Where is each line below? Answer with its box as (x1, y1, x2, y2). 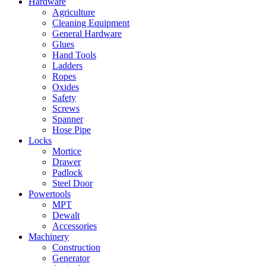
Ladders (52, 61, 83, 71)
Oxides (52, 82, 79, 92)
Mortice (52, 146, 81, 156)
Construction (52, 242, 100, 252)
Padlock (52, 167, 83, 178)
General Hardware (52, 28, 122, 39)
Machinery (28, 232, 69, 242)
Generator (52, 253, 90, 263)
